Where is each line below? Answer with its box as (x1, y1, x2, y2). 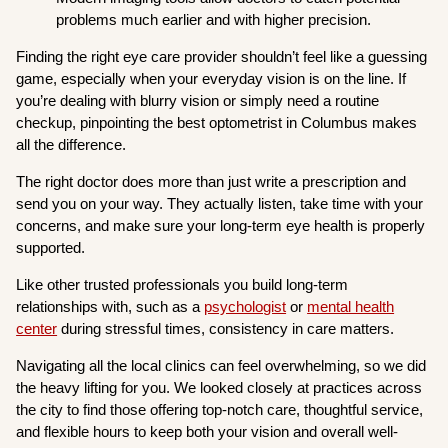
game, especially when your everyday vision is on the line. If (16, 69, 407, 87)
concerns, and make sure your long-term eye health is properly (16, 216, 426, 234)
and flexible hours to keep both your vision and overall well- (16, 422, 399, 440)
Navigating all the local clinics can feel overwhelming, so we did (16, 356, 427, 374)
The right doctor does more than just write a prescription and (16, 172, 407, 190)
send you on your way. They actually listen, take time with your (16, 194, 424, 212)
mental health (307, 297, 395, 315)
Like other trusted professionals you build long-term (16, 275, 349, 293)
